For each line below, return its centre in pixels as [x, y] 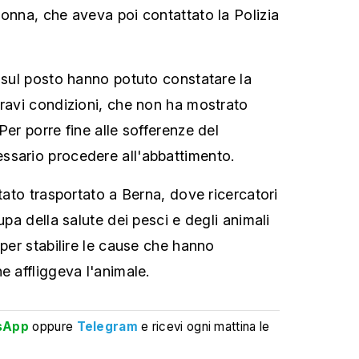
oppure [53, 326]
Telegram [107, 326]
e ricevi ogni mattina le [206, 326]
